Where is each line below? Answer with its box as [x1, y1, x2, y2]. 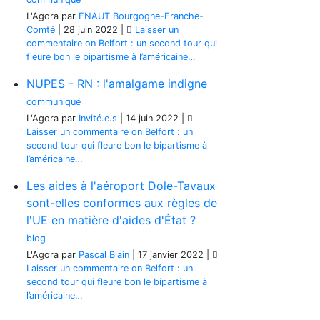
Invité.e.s [79, 113, 117, 124]
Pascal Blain [79, 249, 129, 260]
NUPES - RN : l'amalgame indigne [26, 76, 207, 91]
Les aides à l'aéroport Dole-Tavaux [26, 179, 216, 193]
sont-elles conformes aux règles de [26, 196, 217, 210]
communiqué [26, 96, 81, 107]
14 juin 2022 [126, 113, 179, 124]
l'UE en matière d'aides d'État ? [26, 213, 196, 227]
